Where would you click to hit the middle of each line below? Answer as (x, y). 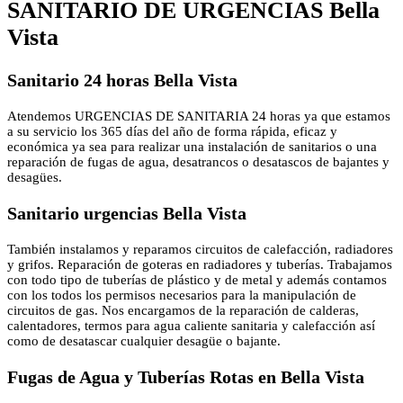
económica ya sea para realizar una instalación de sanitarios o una (192, 147)
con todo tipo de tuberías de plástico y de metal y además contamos (197, 280)
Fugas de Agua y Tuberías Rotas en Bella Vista (186, 377)
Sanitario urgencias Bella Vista (127, 214)
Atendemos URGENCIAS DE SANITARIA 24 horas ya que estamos (199, 116)
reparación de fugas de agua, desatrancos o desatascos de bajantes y (198, 162)
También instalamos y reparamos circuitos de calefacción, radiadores (200, 250)
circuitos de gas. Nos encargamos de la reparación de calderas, (183, 311)
